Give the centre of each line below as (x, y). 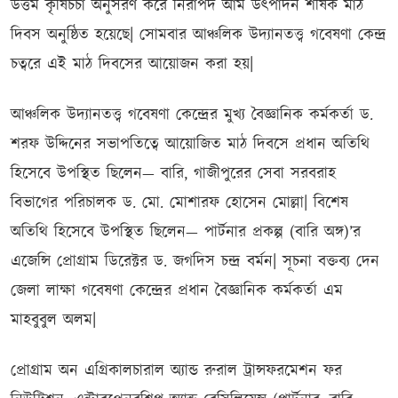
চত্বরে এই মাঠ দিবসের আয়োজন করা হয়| (135, 65)
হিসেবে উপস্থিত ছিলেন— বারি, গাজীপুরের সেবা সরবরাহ (173, 175)
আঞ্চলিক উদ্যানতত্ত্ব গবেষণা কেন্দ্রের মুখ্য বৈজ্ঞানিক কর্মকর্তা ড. (192, 116)
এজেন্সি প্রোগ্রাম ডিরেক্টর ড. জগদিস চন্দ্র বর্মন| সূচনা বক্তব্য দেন (195, 263)
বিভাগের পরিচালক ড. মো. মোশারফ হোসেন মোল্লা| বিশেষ (179, 204)
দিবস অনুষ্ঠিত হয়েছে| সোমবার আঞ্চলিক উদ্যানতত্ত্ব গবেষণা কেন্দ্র (199, 36)
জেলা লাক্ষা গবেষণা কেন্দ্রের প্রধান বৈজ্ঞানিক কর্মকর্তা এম (177, 292)
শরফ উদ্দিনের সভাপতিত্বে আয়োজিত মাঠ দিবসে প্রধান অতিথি (190, 145)
